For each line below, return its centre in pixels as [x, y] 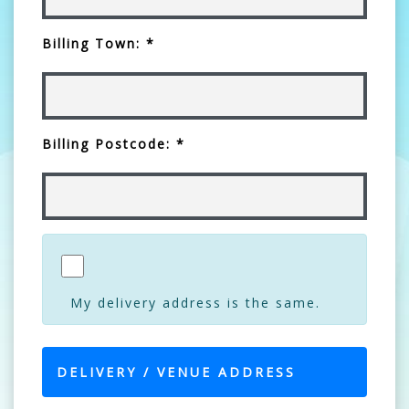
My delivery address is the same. [195, 302]
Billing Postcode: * [114, 143]
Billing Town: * [99, 43]
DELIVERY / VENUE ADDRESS [176, 372]
